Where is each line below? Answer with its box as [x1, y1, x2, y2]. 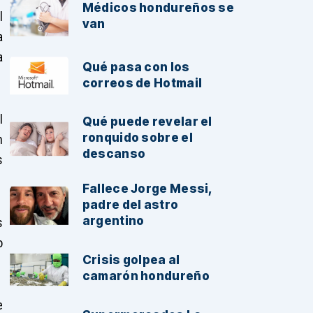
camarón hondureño [82, 269, 210, 284]
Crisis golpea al [82, 253, 180, 268]
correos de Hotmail [82, 75, 203, 90]
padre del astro [82, 198, 179, 212]
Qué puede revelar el [82, 115, 212, 129]
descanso [82, 147, 146, 161]
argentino [82, 214, 145, 228]
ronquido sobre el [82, 131, 193, 145]
